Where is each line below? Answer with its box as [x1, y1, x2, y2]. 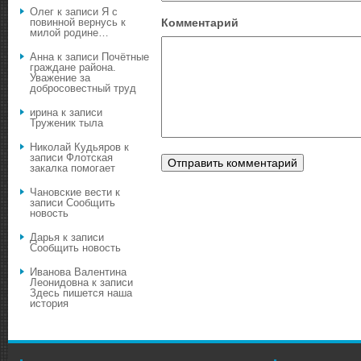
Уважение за [30, 72, 90, 85]
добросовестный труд [30, 82, 136, 95]
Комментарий [161, 17, 239, 29]
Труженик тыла [30, 117, 103, 130]
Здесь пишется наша [30, 287, 132, 300]
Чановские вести [30, 186, 112, 199]
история [30, 297, 68, 310]
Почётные [102, 51, 149, 64]
